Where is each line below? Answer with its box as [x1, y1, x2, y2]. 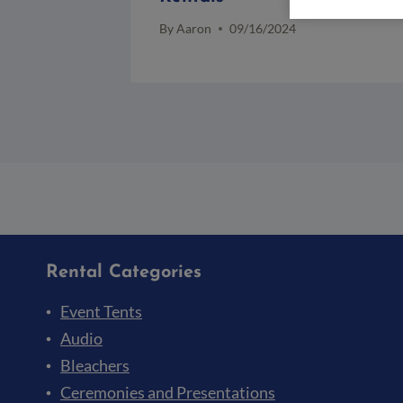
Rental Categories [46, 264, 201, 282]
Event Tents [60, 301, 142, 322]
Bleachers [60, 355, 130, 376]
